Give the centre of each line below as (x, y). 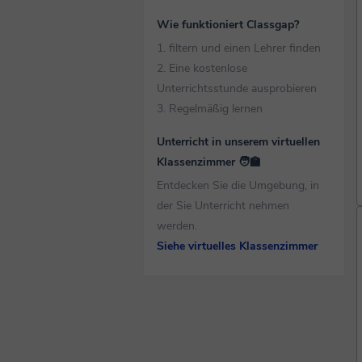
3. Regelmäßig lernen (210, 109)
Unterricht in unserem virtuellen (238, 142)
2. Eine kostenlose (202, 68)
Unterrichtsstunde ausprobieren (237, 88)
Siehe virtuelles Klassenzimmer (237, 246)
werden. (177, 226)
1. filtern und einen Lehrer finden (239, 48)
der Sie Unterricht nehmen (223, 206)
